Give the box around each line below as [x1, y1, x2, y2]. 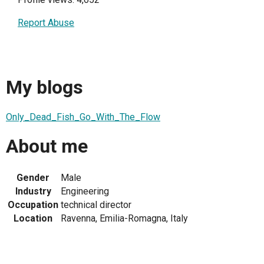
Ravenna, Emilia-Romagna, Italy [61, 212, 188, 224]
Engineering [61, 185, 109, 197]
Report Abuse [18, 17, 74, 28]
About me [6, 135, 88, 158]
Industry [15, 185, 51, 197]
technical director [61, 199, 131, 210]
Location [14, 212, 52, 224]
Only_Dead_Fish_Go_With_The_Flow [6, 111, 160, 123]
